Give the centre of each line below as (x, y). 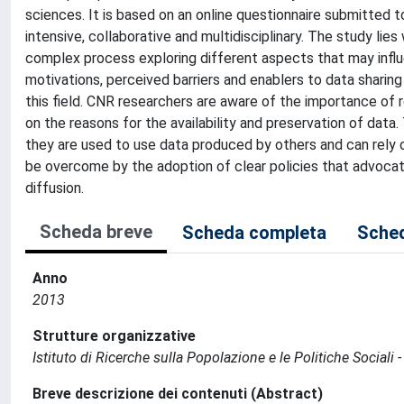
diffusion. (55, 188)
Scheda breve (96, 232)
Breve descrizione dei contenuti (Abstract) (178, 394)
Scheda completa (254, 233)
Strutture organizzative (114, 336)
